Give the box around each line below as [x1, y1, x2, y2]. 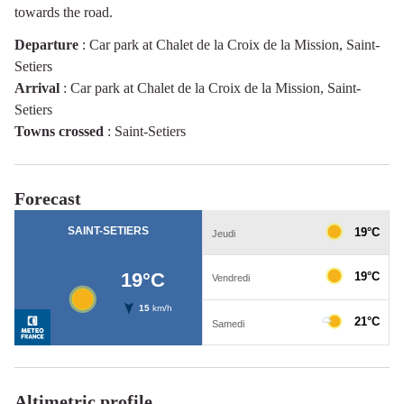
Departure [14, 36, 78, 52]
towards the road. [14, 4, 113, 20]
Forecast [14, 188, 81, 208]
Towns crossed [14, 123, 104, 139]
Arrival [14, 79, 60, 96]
